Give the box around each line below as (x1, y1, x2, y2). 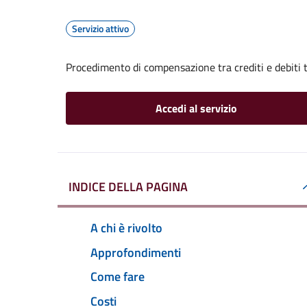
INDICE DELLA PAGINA (69, 177, 188, 196)
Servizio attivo (72, 21, 129, 36)
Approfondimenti (90, 243, 181, 262)
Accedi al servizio (155, 100, 237, 116)
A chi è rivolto (90, 218, 162, 237)
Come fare (90, 267, 145, 286)
